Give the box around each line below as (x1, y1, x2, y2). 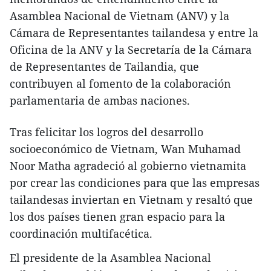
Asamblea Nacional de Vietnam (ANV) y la (10, 8, 229, 23)
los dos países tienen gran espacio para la (10, 209, 225, 224)
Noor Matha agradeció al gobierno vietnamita (10, 158, 246, 173)
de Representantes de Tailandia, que (10, 59, 199, 74)
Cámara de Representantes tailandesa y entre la (10, 25, 258, 40)
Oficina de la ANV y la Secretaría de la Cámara (10, 42, 252, 57)
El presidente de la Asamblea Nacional (10, 250, 211, 265)
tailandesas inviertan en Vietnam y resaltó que (10, 192, 253, 207)
